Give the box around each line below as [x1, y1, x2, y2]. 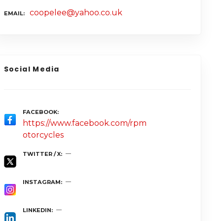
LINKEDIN [22, 207, 51, 214]
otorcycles [22, 130, 64, 140]
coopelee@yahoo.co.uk [29, 7, 122, 17]
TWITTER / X [22, 150, 61, 158]
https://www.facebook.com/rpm [22, 118, 147, 128]
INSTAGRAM [22, 179, 61, 186]
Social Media [3, 64, 60, 74]
